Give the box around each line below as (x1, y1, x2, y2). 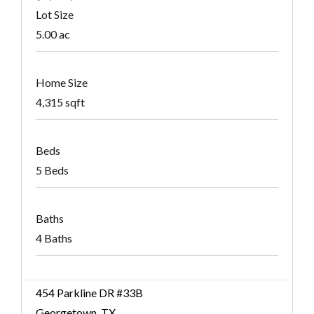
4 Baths (36, 231, 72, 245)
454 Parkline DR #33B (36, 286, 143, 300)
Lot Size (36, 8, 74, 22)
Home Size (36, 76, 88, 90)
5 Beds (36, 163, 69, 177)
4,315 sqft (36, 95, 85, 109)
